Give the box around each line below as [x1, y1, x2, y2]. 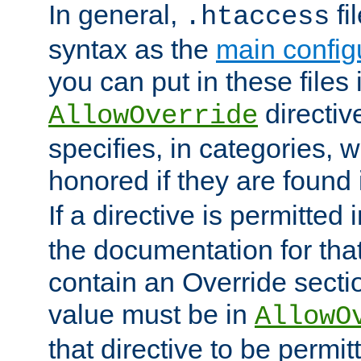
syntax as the [48, 34, 216, 65]
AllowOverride [48, 101, 258, 132]
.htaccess [185, 2, 330, 33]
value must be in [48, 299, 255, 330]
